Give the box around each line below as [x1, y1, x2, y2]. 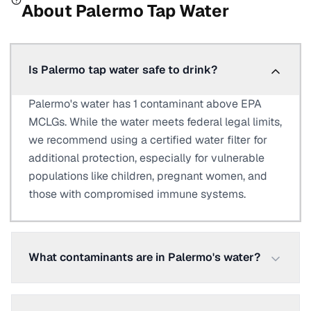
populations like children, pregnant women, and [28, 169, 267, 183]
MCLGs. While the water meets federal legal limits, [28, 115, 282, 129]
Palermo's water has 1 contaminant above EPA [28, 96, 262, 111]
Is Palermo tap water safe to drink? [28, 62, 217, 77]
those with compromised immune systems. [28, 187, 246, 201]
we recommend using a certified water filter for [28, 133, 267, 147]
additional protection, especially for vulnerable [28, 151, 264, 165]
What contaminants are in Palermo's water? [28, 250, 260, 264]
